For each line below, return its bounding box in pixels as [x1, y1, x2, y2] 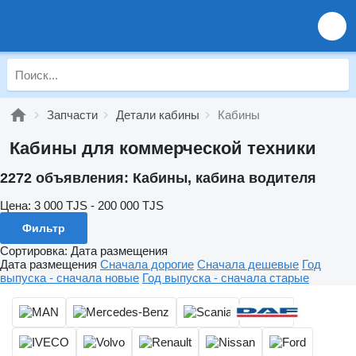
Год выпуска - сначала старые [142, 270, 309, 284]
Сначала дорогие [100, 257, 194, 271]
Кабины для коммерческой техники [10, 138, 316, 158]
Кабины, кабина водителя [133, 170, 316, 186]
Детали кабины [116, 108, 199, 122]
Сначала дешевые [197, 257, 299, 271]
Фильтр [22, 221, 65, 234]
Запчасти [47, 108, 98, 122]
